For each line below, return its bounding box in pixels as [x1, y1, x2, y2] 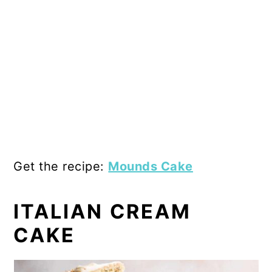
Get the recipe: [13, 158, 109, 174]
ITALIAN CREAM [13, 199, 192, 223]
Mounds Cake [108, 158, 193, 174]
